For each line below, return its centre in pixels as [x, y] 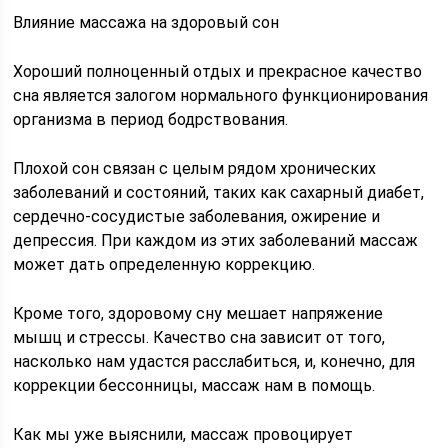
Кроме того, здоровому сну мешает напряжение [198, 313]
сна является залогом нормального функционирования [221, 95]
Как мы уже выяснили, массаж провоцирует [183, 434]
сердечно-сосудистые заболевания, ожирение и [197, 216]
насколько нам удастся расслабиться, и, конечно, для [214, 361]
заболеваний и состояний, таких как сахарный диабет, [219, 192]
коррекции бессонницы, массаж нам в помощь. [194, 385]
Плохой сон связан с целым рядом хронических [195, 168]
